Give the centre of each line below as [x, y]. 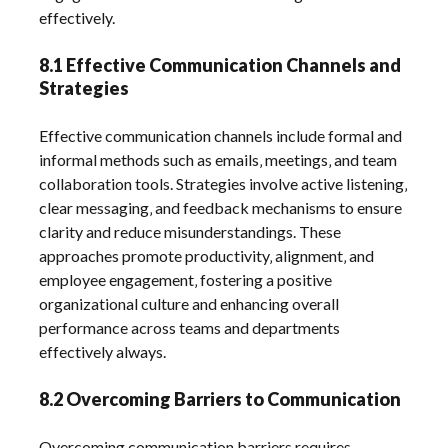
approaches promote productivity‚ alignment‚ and [207, 256]
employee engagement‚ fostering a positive [186, 280]
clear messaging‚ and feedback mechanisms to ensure [221, 208]
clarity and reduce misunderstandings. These [190, 232]
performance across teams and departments [190, 328]
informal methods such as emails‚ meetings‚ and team [218, 160]
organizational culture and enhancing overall [189, 304]
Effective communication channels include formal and [221, 136]
